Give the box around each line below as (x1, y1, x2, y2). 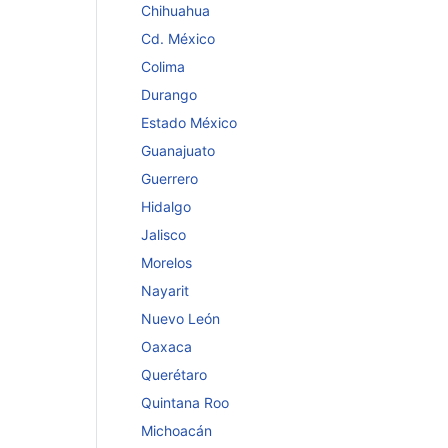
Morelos (141, 254, 192, 271)
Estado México (141, 114, 237, 131)
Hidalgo (141, 198, 191, 215)
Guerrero (141, 170, 198, 187)
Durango (141, 86, 197, 103)
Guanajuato (141, 142, 215, 159)
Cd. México (141, 30, 215, 47)
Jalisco (141, 226, 186, 243)
